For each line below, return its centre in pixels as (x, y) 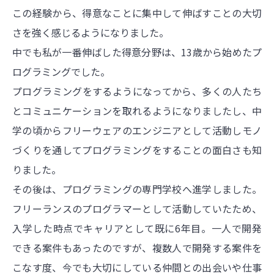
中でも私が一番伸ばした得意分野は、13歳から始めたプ (137, 52)
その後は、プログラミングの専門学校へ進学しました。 (137, 189)
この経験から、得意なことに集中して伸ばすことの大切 (137, 13)
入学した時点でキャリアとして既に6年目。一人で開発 (137, 228)
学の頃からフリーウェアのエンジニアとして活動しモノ (137, 131)
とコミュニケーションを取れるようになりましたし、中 (137, 111)
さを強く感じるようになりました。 (91, 33)
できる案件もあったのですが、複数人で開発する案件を (137, 248)
